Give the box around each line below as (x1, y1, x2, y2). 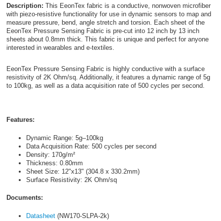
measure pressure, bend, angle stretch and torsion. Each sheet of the (6, 19, 205, 27)
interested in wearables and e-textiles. (6, 44, 114, 52)
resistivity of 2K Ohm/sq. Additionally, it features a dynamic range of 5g (6, 74, 210, 81)
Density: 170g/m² (26, 150, 75, 158)
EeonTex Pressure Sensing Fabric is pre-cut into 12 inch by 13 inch (6, 27, 199, 35)
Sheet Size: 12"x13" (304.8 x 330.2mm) (26, 167, 140, 175)
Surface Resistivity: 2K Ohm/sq (26, 176, 117, 184)
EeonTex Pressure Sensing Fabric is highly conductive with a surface (6, 65, 205, 73)
